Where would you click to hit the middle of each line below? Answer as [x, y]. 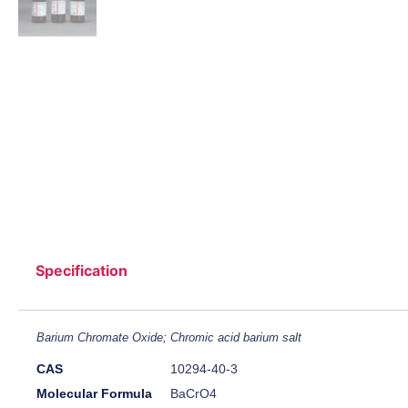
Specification [82, 271]
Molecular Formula [94, 394]
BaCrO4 [194, 394]
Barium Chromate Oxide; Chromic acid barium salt [169, 338]
